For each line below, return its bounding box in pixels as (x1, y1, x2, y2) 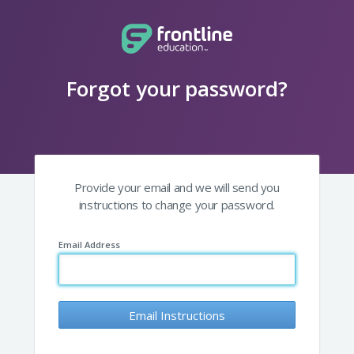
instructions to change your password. (78, 197, 276, 213)
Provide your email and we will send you (74, 179, 280, 195)
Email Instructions (129, 307, 225, 323)
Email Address (58, 239, 120, 250)
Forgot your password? (66, 74, 288, 103)
